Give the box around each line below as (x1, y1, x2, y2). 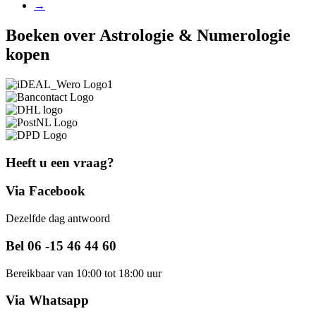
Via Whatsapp (6, 293, 89, 308)
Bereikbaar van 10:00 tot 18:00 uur (6, 267, 162, 279)
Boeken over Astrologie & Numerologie (6, 26, 291, 45)
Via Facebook (6, 183, 85, 199)
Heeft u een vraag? (6, 154, 114, 170)
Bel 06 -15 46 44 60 (6, 238, 116, 253)
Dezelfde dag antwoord (6, 212, 110, 225)
